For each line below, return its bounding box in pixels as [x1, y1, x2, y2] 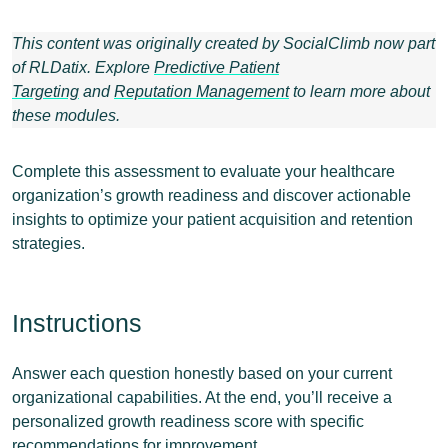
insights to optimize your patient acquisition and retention [12, 211, 413, 228]
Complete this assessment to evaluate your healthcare [12, 163, 395, 180]
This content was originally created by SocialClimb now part [12, 35, 435, 52]
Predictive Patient [154, 59, 279, 76]
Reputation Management [114, 83, 289, 100]
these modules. [12, 107, 120, 124]
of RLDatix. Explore [12, 59, 154, 76]
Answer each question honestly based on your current [12, 365, 392, 382]
